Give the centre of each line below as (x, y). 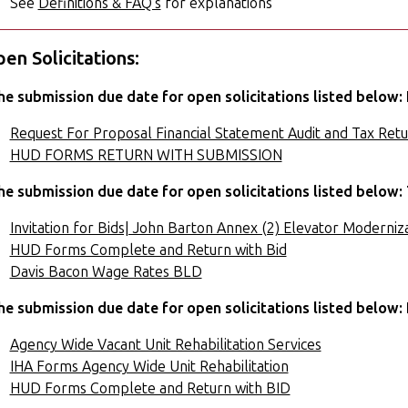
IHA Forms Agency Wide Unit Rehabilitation (149, 367)
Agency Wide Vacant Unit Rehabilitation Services (165, 345)
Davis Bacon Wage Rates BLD (106, 272)
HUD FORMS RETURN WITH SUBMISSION (146, 155)
